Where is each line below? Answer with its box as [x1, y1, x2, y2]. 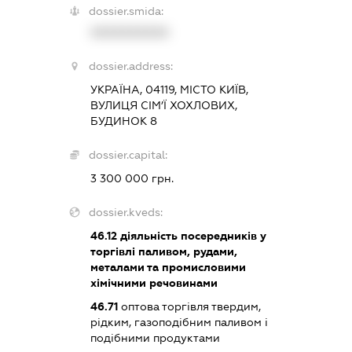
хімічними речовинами [90, 276, 218, 289]
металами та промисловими [90, 260, 246, 273]
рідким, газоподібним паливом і [90, 315, 268, 328]
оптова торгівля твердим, [117, 299, 261, 313]
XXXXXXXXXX [90, 25, 169, 38]
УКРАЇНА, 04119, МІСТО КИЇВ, [90, 82, 248, 96]
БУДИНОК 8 [90, 114, 157, 127]
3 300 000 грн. [90, 171, 174, 185]
